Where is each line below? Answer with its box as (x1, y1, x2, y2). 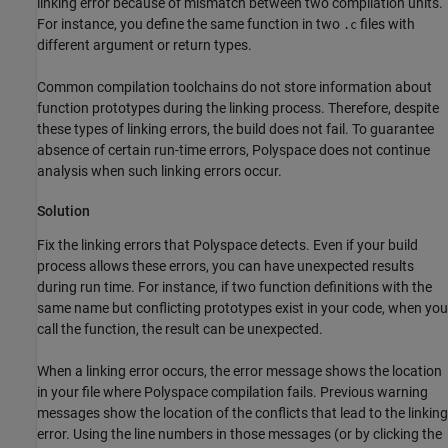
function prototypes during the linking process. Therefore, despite (37, 99, 439, 116)
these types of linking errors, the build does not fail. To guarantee (37, 120, 434, 137)
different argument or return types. (37, 36, 252, 53)
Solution (37, 202, 90, 219)
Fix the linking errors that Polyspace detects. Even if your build (37, 237, 418, 254)
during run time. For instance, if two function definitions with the (37, 279, 432, 296)
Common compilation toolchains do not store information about (37, 78, 432, 95)
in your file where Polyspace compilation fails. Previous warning (37, 384, 428, 401)
